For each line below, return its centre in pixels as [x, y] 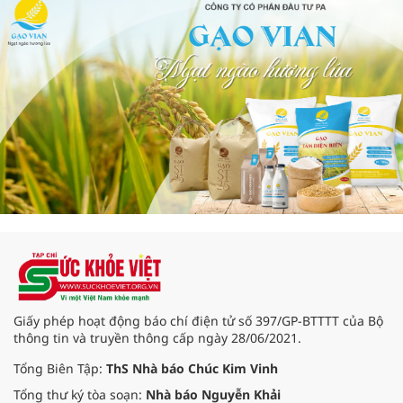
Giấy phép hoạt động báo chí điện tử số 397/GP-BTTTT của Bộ [198, 321]
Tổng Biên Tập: [60, 369]
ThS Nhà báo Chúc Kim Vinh [192, 369]
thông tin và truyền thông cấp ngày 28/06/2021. [157, 338]
